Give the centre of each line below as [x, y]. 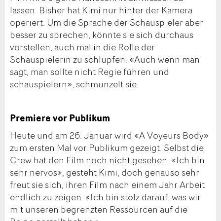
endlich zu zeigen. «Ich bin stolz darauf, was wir [105, 197]
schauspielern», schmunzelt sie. [74, 84]
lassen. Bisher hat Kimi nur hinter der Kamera [101, 10]
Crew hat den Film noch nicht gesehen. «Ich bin [107, 160]
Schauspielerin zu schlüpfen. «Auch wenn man [105, 59]
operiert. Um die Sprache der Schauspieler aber [107, 22]
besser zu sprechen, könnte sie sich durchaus [102, 35]
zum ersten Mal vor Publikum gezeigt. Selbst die [107, 147]
